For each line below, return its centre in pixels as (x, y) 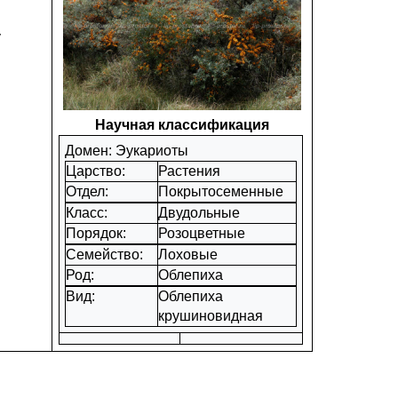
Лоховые (188, 255)
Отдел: (89, 191)
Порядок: (98, 233)
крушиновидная (211, 316)
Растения (189, 171)
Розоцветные (202, 233)
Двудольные (199, 213)
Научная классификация (182, 125)
